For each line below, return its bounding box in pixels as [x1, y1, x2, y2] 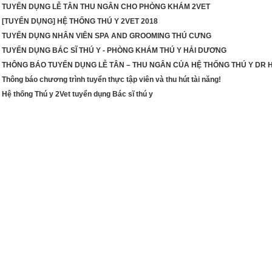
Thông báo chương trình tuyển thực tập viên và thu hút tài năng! [2, 75, 221, 84]
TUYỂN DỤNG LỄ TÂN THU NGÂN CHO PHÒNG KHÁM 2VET [2, 2, 210, 11]
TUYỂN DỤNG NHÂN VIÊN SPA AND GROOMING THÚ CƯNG [2, 32, 211, 40]
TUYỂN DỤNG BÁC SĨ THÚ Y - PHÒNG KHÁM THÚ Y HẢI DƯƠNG [2, 46, 226, 55]
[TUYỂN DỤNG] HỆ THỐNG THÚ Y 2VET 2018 [2, 17, 158, 25]
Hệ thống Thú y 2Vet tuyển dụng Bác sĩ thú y [2, 90, 153, 98]
